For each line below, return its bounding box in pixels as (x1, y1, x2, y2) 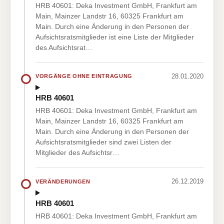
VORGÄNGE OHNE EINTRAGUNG (35, 73, 132, 79)
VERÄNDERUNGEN (35, 178, 90, 184)
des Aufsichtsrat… (35, 43, 92, 51)
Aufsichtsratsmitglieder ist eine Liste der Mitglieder (35, 32, 194, 41)
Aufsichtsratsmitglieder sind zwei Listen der (35, 138, 171, 146)
